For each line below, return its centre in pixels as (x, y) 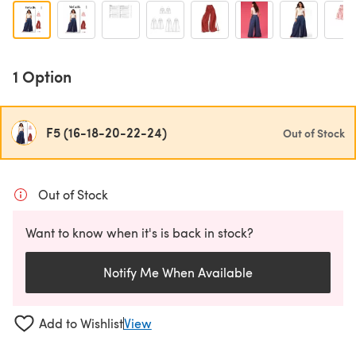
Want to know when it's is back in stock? (139, 232)
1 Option (42, 76)
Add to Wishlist (81, 323)
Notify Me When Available (178, 272)
